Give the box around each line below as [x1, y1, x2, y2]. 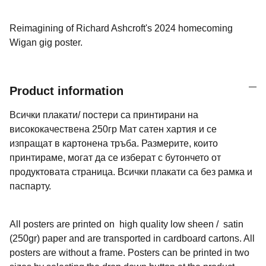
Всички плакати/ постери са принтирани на [9, 109, 198, 120]
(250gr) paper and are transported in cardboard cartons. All [9, 233, 255, 243]
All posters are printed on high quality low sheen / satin [9, 218, 243, 229]
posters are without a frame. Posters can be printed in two [9, 247, 249, 258]
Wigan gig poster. [9, 37, 85, 47]
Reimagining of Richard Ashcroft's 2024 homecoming [9, 23, 233, 33]
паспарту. [9, 180, 53, 191]
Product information [9, 84, 123, 97]
